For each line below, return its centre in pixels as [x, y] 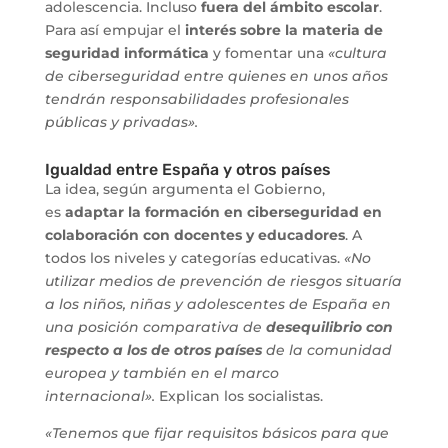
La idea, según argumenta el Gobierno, [184, 188]
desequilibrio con [327, 326]
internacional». [99, 395]
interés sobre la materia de [283, 29]
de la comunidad [326, 349]
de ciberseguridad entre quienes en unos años [216, 75]
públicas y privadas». [121, 121]
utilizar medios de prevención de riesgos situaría [223, 280]
